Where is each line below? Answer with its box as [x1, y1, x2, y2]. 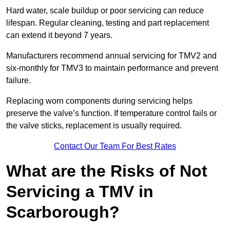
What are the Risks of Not [6, 162, 207, 181]
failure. [6, 76, 31, 85]
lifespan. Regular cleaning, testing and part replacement [6, 18, 209, 28]
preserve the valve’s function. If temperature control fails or [6, 109, 217, 118]
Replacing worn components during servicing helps [6, 97, 193, 106]
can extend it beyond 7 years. [6, 31, 112, 40]
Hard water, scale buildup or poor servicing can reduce [6, 6, 204, 15]
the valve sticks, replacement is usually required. [6, 121, 182, 130]
